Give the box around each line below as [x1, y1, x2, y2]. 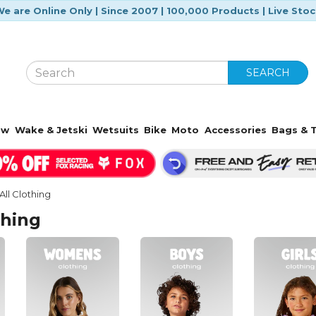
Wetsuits [92, 124, 139, 135]
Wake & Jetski [14, 124, 87, 135]
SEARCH [246, 66, 291, 79]
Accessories [204, 124, 267, 135]
